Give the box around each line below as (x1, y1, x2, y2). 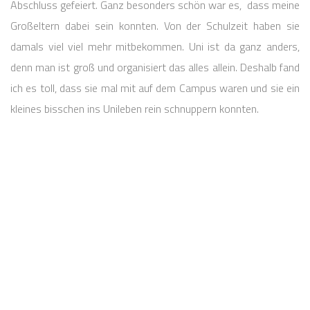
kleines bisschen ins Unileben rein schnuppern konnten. (10, 100, 259, 118)
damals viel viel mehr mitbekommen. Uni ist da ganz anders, (10, 38, 300, 55)
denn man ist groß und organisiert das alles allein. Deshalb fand (10, 59, 300, 76)
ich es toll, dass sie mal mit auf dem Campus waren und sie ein (10, 80, 300, 97)
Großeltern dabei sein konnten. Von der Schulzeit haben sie (10, 17, 300, 35)
